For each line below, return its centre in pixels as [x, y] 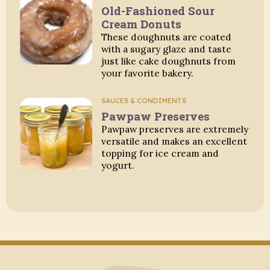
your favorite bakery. [148, 73]
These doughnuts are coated [167, 36]
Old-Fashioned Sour [158, 10]
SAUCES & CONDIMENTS [144, 101]
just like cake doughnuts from [169, 61]
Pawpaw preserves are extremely [175, 129]
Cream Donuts [142, 24]
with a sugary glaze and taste [167, 49]
